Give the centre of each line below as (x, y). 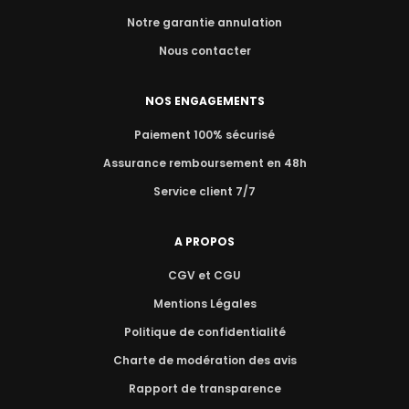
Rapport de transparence (204, 388)
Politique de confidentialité (204, 332)
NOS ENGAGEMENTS (204, 101)
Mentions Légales (204, 304)
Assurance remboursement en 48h (204, 163)
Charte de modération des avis (204, 360)
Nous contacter (204, 51)
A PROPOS (204, 241)
